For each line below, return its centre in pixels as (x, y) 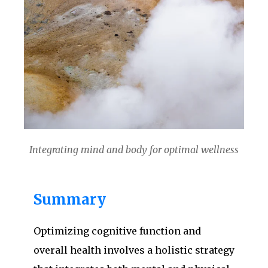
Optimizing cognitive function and (117, 231)
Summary (70, 199)
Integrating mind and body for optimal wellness (134, 150)
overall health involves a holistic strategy (134, 250)
